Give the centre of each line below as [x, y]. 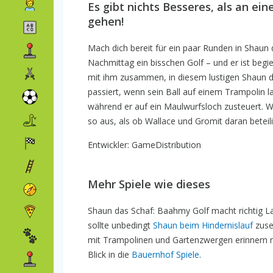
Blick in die [110, 254]
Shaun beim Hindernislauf [203, 225]
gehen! [106, 21]
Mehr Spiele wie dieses [149, 184]
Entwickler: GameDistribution [144, 145]
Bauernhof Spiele [165, 254]
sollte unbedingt [120, 225]
